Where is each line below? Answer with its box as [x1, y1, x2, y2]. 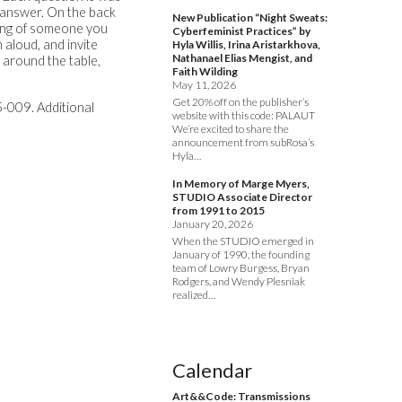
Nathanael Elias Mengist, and [172, 51, 312, 66]
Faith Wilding [172, 65, 238, 79]
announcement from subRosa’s [172, 135, 314, 150]
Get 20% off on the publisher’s [172, 95, 309, 109]
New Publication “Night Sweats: [172, 11, 328, 25]
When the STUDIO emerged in [172, 234, 314, 249]
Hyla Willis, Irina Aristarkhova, [172, 38, 320, 52]
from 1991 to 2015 [172, 204, 265, 218]
